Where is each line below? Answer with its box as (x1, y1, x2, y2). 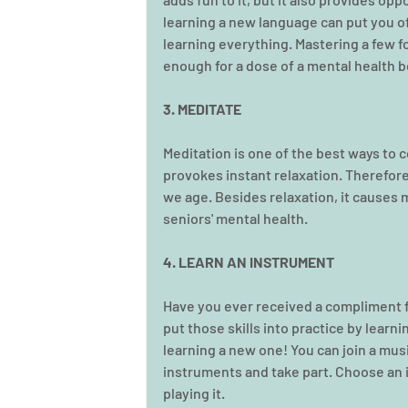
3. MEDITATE (163, 100, 241, 117)
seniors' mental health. (163, 209, 311, 227)
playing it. (163, 384, 225, 402)
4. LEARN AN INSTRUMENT (163, 253, 334, 270)
